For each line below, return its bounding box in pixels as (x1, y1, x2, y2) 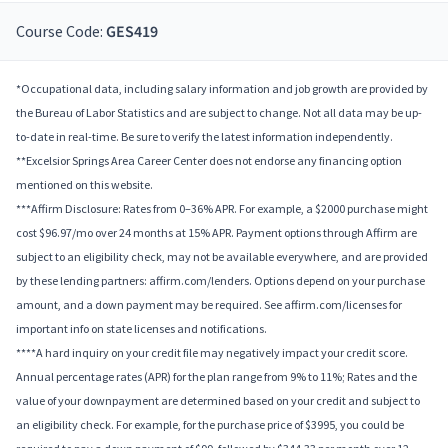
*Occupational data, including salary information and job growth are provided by (16, 81, 428, 97)
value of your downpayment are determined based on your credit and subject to (16, 393, 420, 409)
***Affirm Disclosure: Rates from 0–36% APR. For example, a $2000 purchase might (16, 201, 428, 217)
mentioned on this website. (16, 177, 153, 193)
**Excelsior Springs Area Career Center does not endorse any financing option (16, 153, 402, 169)
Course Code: (16, 21, 106, 42)
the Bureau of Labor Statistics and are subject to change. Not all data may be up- (16, 105, 422, 121)
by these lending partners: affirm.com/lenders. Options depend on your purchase (16, 273, 425, 289)
